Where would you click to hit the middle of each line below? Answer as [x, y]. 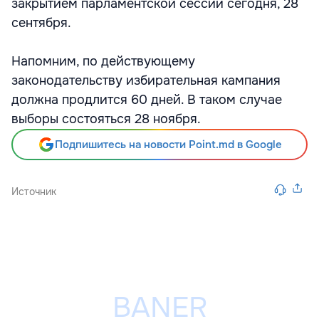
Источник [34, 192]
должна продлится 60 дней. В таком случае [147, 100]
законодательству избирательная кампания [146, 80]
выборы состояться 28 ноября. [106, 119]
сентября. [41, 23]
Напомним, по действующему [103, 61]
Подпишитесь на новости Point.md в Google [168, 145]
